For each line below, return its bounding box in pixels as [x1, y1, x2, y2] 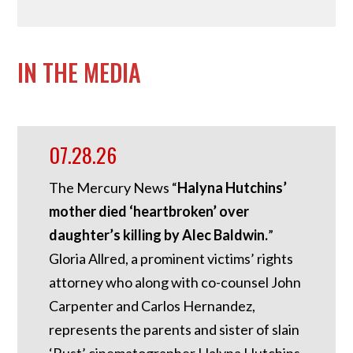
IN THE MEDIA [17, 54, 142, 90]
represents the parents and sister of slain [49, 320, 300, 338]
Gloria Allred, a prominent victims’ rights [49, 249, 294, 267]
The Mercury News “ [49, 178, 178, 196]
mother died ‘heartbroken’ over [49, 202, 250, 220]
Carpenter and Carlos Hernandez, [49, 296, 256, 314]
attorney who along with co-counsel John [49, 273, 302, 291]
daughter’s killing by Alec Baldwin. [49, 225, 269, 243]
